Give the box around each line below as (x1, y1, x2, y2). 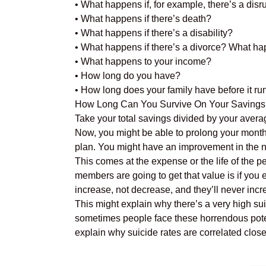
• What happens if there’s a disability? (75, 28, 233, 38)
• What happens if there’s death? (75, 14, 211, 24)
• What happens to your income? (75, 56, 211, 66)
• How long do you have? (75, 71, 180, 81)
